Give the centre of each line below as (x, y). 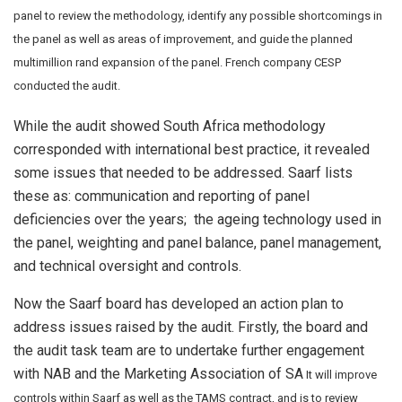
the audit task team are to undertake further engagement (189, 351)
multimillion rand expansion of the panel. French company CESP (177, 63)
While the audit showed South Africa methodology (170, 127)
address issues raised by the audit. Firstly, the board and (191, 328)
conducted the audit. (67, 86)
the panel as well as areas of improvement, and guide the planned (183, 39)
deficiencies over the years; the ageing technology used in (197, 220)
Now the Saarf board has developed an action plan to (179, 304)
